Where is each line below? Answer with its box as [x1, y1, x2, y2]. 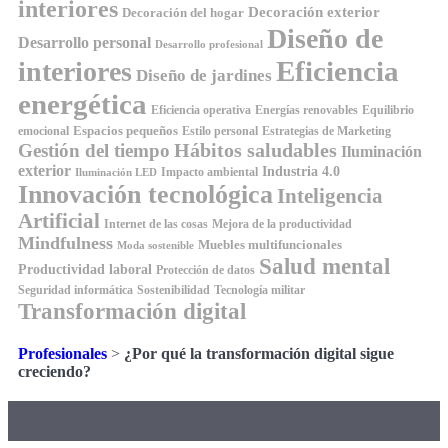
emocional [18, 123, 69, 138]
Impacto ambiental [161, 165, 258, 179]
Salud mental [259, 253, 390, 279]
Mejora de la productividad [212, 216, 352, 231]
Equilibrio [362, 102, 414, 117]
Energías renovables [255, 103, 358, 117]
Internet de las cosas [104, 216, 208, 231]
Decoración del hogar [122, 4, 244, 20]
